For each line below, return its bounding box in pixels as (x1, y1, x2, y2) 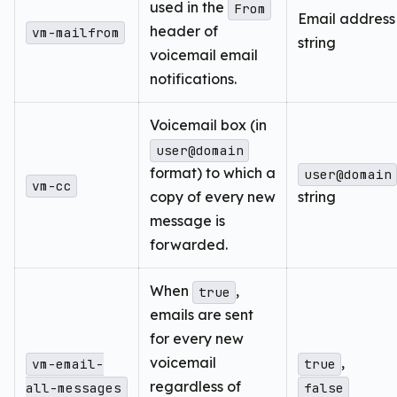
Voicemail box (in (150, 116, 267, 135)
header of (150, 22, 218, 41)
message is (150, 212, 225, 230)
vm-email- (31, 355, 104, 373)
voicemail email (150, 46, 258, 65)
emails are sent (150, 306, 253, 324)
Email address (298, 10, 395, 28)
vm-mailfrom (31, 24, 120, 42)
